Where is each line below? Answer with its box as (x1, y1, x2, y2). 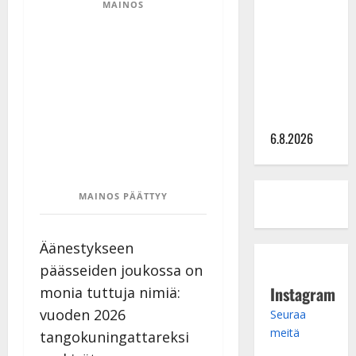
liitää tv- (269, 88, 313, 108)
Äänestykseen (40, 238, 133, 257)
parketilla (269, 108, 319, 128)
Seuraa (269, 306, 306, 322)
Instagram (269, 281, 335, 306)
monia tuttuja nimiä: (40, 282, 180, 302)
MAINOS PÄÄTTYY (78, 189, 168, 202)
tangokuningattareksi (40, 327, 189, 346)
